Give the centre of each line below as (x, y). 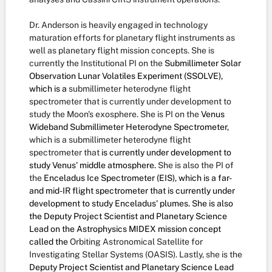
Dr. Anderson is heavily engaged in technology (118, 25)
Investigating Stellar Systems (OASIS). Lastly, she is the (136, 254)
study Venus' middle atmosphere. (93, 165)
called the (49, 242)
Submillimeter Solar (203, 63)
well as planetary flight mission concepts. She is (122, 50)
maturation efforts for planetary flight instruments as (132, 38)
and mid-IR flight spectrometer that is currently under (132, 191)
